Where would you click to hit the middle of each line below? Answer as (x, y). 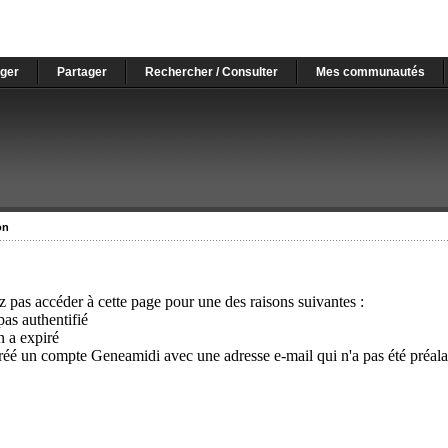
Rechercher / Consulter (211, 72)
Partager (81, 72)
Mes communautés (370, 72)
